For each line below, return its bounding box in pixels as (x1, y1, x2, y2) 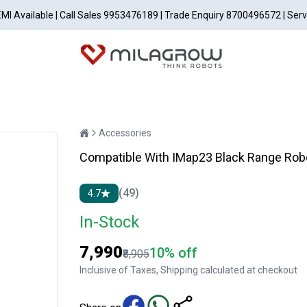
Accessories (99, 127, 151, 138)
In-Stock (79, 212, 140, 232)
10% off (149, 244, 197, 261)
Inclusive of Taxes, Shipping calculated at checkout (79, 264, 297, 275)
